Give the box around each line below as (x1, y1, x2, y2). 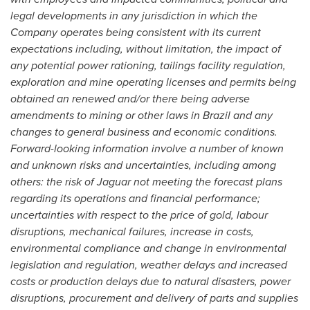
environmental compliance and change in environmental (10, 240, 286, 256)
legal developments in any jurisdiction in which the (10, 8, 257, 24)
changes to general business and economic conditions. (10, 124, 277, 140)
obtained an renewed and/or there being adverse (10, 91, 250, 107)
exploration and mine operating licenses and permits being (10, 74, 296, 90)
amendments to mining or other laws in (10, 107, 203, 123)
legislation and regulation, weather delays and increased (10, 257, 287, 273)
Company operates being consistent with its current (10, 24, 261, 40)
